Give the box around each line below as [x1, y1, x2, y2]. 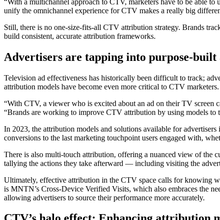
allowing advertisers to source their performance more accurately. [4, 193, 209, 202]
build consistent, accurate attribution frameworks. [4, 31, 156, 40]
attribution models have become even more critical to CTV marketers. [4, 82, 219, 91]
